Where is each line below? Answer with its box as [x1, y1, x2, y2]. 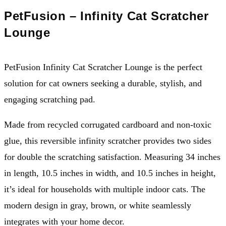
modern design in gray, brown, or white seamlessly [4, 200, 191, 210]
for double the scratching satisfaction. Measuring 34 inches [4, 152, 220, 162]
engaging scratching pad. [4, 94, 95, 104]
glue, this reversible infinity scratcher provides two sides [4, 136, 211, 146]
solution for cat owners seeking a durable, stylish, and [4, 78, 202, 88]
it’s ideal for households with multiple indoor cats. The [4, 184, 205, 194]
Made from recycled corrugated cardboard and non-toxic [4, 120, 211, 130]
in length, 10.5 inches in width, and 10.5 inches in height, [4, 168, 216, 178]
